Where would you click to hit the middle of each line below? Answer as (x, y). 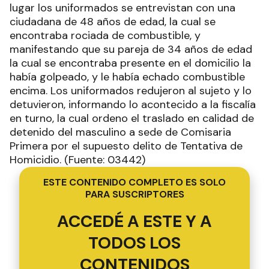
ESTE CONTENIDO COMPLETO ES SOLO (134, 182)
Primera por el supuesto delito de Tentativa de (126, 146)
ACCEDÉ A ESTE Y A (134, 221)
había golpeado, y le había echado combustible (127, 77)
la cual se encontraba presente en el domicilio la (130, 63)
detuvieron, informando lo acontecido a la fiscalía (133, 104)
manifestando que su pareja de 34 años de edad (131, 49)
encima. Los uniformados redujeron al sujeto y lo (131, 90)
